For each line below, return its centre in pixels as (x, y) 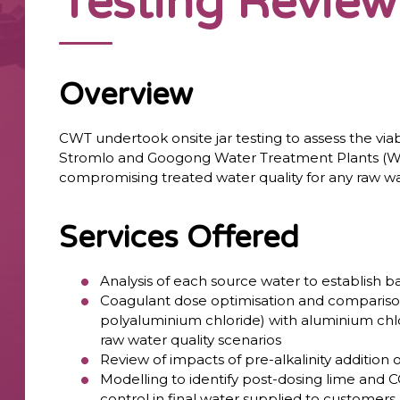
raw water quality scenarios (191, 339)
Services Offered (179, 237)
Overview (126, 96)
